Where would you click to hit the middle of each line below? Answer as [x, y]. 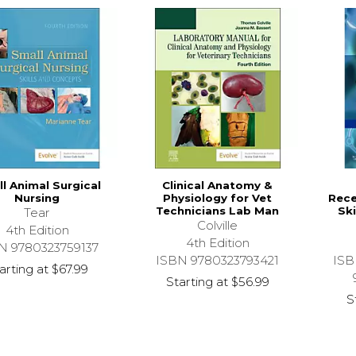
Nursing [37, 197]
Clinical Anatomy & [218, 185]
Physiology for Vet [218, 197]
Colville [218, 225]
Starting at [197, 281]
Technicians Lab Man [218, 210]
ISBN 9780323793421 [218, 260]
